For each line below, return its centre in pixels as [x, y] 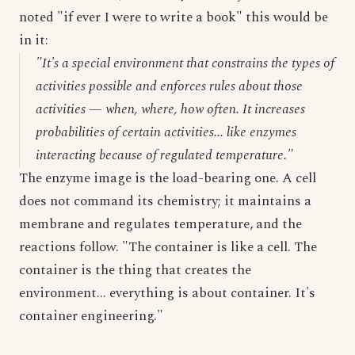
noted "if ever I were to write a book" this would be [174, 17]
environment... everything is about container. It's [167, 293]
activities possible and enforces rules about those [169, 86]
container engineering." [91, 316]
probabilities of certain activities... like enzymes [166, 132]
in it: [34, 40]
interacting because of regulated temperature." [164, 155]
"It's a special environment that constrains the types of [185, 63]
